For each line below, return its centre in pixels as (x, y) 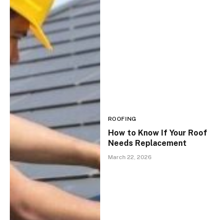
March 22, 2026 (130, 157)
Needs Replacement (147, 143)
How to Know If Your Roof (157, 133)
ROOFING (122, 119)
